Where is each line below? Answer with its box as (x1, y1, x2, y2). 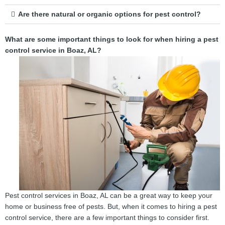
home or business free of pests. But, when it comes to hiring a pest (5, 202, 217, 210)
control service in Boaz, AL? (5, 46, 101, 54)
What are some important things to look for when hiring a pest (5, 35, 218, 43)
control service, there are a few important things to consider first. (5, 213, 209, 221)
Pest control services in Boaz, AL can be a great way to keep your (5, 191, 212, 199)
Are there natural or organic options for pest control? (18, 10, 201, 18)
